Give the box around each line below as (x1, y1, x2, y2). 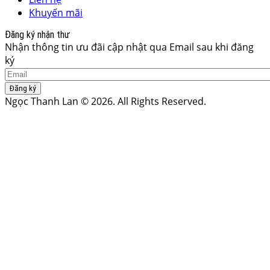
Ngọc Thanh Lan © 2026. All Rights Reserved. (5, 94, 206, 108)
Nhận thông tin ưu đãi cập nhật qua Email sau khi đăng (5, 40, 254, 54)
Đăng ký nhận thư (5, 28, 70, 40)
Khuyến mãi (29, 5, 83, 19)
